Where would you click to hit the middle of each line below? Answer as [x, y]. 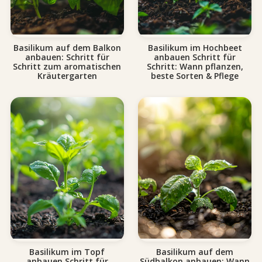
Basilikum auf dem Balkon [67, 47]
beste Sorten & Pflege [195, 75]
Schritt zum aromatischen [67, 66]
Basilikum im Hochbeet [195, 47]
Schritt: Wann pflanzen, [195, 66]
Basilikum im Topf [67, 252]
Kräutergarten [67, 75]
